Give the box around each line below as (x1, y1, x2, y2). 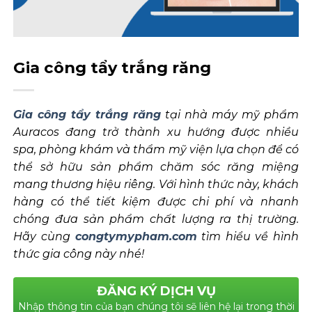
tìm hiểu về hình (196, 230, 299, 244)
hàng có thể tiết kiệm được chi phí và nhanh (13, 195, 299, 209)
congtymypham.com (75, 230, 197, 244)
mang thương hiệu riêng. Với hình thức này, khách (13, 178, 299, 192)
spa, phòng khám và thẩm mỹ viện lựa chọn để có (13, 143, 299, 157)
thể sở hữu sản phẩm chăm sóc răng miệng (13, 160, 299, 174)
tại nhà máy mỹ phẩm (165, 108, 299, 122)
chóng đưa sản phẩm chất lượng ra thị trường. (13, 212, 299, 226)
